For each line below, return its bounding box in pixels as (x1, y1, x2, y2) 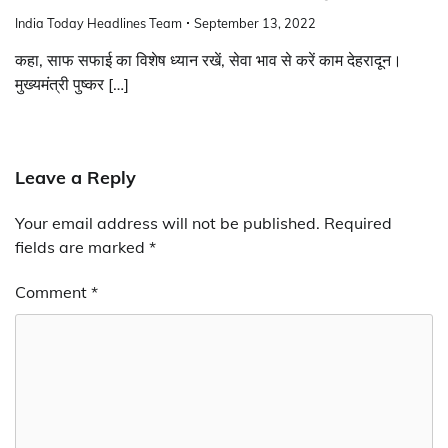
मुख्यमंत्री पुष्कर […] (15, 74, 129, 95)
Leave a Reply (15, 166, 136, 190)
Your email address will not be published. (15, 213, 320, 234)
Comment (15, 282, 91, 303)
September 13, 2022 (194, 15, 316, 32)
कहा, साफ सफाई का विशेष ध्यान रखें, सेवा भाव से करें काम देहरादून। (15, 50, 402, 71)
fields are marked (15, 237, 149, 258)
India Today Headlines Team (15, 15, 182, 32)
